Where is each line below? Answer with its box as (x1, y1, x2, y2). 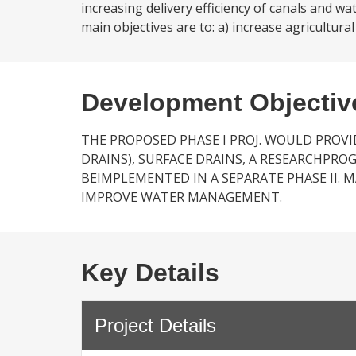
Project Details (95, 315, 216, 336)
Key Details (81, 258, 219, 287)
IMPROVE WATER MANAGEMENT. (81, 188, 282, 206)
